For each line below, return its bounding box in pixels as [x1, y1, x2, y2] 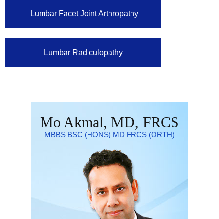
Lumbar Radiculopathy [44, 48, 123, 57]
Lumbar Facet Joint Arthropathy [28, 9, 138, 18]
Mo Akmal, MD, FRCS [40, 114, 179, 131]
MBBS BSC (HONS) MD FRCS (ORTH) [44, 131, 175, 139]
